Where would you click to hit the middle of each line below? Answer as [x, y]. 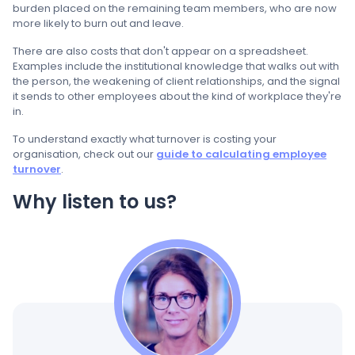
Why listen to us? [95, 202]
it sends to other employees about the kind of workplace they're [177, 96]
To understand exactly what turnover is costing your [145, 139]
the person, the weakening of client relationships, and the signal [176, 81]
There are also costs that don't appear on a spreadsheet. [160, 51]
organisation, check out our [84, 154]
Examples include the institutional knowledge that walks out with [176, 66]
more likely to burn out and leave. [98, 23]
